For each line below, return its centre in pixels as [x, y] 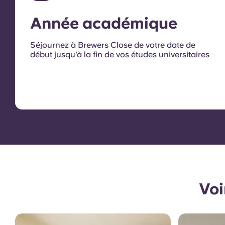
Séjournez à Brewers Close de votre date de [113, 45]
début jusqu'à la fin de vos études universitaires [120, 55]
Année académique [104, 23]
